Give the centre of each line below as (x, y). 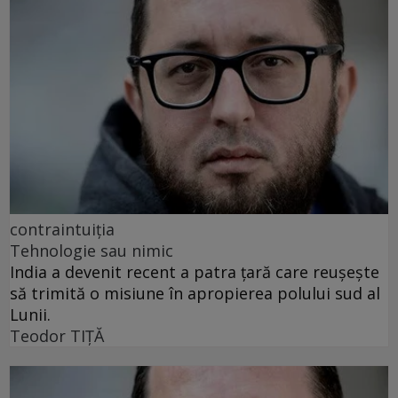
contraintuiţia (62, 230)
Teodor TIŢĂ (57, 336)
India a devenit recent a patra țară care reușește (195, 272)
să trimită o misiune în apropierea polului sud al (195, 294)
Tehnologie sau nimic (92, 251)
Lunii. (30, 315)
